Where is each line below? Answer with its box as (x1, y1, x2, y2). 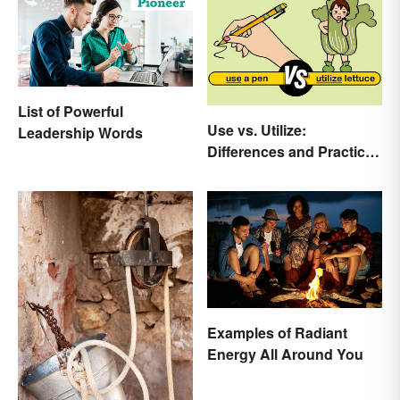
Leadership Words (18, 122, 143, 144)
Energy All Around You (207, 343, 363, 364)
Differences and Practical (207, 140, 377, 162)
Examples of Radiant (207, 321, 347, 343)
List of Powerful (18, 101, 123, 122)
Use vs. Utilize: (207, 119, 306, 140)
